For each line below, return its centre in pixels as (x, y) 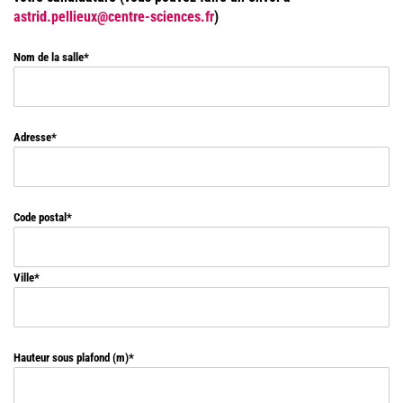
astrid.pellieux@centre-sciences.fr (114, 16)
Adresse (32, 137)
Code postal (40, 217)
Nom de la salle (49, 57)
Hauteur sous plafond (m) (71, 357)
